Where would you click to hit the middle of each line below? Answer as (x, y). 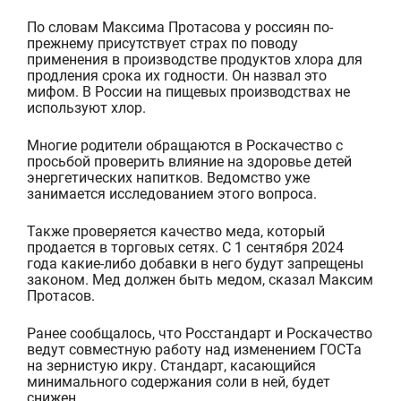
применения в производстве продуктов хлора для (194, 59)
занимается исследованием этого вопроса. (171, 193)
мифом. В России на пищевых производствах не (188, 91)
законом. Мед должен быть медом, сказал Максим (200, 279)
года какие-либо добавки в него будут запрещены (195, 263)
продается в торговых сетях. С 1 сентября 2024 (185, 247)
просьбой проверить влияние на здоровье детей (189, 161)
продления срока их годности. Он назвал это (176, 75)
